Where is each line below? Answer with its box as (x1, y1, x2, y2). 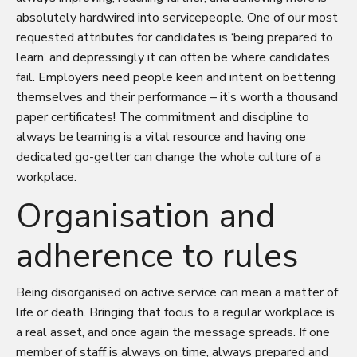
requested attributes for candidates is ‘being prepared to (16, 28, 333, 46)
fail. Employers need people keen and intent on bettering (16, 68, 335, 86)
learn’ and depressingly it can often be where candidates (16, 48, 330, 66)
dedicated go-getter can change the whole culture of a (16, 147, 321, 166)
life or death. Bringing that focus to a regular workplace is (16, 303, 335, 321)
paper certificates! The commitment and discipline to (16, 108, 309, 126)
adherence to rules (16, 233, 298, 279)
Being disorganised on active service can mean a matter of (16, 283, 338, 301)
